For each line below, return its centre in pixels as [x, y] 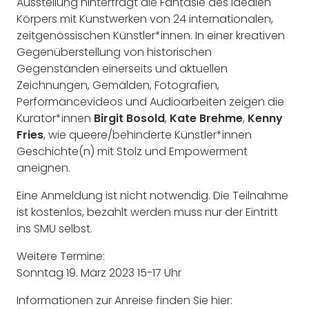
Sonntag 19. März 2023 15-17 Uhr [99, 272]
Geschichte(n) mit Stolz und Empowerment [132, 151]
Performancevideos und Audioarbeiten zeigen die [150, 101]
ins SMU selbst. [54, 228]
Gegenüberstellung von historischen [114, 52]
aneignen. [43, 168]
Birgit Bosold [129, 118]
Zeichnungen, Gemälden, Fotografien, [118, 85]
